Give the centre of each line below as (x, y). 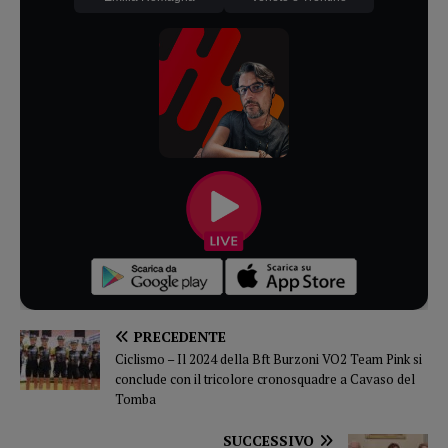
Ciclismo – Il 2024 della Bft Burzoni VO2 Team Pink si (268, 358)
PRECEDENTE (180, 336)
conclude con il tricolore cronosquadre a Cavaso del (265, 378)
